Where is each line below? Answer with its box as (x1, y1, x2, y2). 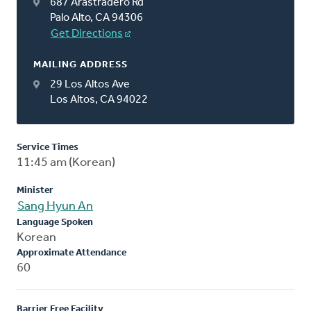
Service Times (17, 142, 78, 153)
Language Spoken (17, 217, 93, 228)
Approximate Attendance (17, 247, 126, 258)
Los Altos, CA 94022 (50, 94, 148, 106)
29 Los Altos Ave (50, 78, 130, 90)
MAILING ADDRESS (33, 59, 128, 70)
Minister (17, 185, 53, 196)
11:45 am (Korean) (17, 155, 115, 169)
